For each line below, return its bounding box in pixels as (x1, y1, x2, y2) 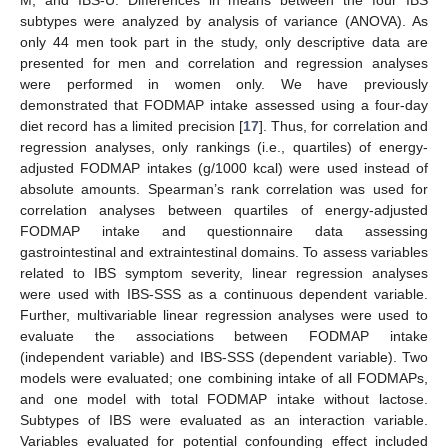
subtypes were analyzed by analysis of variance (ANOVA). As (20, 13, 428, 30)
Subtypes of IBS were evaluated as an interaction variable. (20, 412, 428, 429)
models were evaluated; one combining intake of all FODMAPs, (20, 370, 428, 387)
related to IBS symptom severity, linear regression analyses (20, 265, 428, 282)
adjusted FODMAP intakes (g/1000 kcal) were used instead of (20, 160, 428, 177)
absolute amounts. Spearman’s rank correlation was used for (20, 181, 428, 198)
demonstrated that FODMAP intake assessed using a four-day (20, 97, 428, 114)
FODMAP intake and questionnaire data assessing (20, 223, 428, 240)
